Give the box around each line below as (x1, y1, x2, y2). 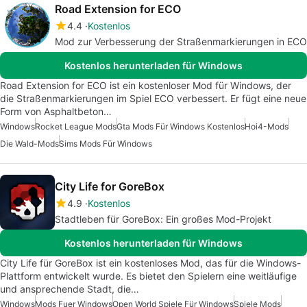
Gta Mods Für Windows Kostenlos (116, 121, 245, 132)
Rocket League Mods (35, 121, 116, 132)
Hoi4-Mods (245, 121, 288, 132)
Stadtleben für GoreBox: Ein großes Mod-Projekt (55, 213, 271, 225)
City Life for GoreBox (55, 180, 164, 194)
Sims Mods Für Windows (59, 138, 152, 149)
